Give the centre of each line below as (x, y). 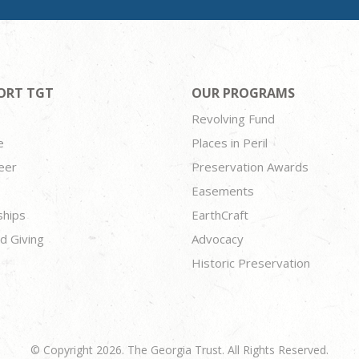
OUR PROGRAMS (243, 93)
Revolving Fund (233, 119)
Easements (222, 191)
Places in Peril (229, 143)
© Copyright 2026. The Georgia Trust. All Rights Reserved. (179, 350)
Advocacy (217, 239)
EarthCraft (220, 215)
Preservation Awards (250, 167)
